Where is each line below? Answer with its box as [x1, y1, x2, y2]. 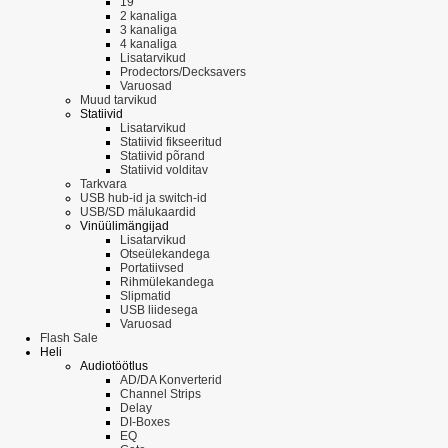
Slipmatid [120, 289, 171, 304]
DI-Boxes [120, 415, 170, 430]
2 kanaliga [120, 9, 177, 24]
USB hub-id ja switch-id [80, 191, 207, 206]
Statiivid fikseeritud [120, 135, 222, 150]
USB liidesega [120, 303, 198, 318]
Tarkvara [80, 177, 127, 192]
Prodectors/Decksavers [120, 65, 246, 80]
